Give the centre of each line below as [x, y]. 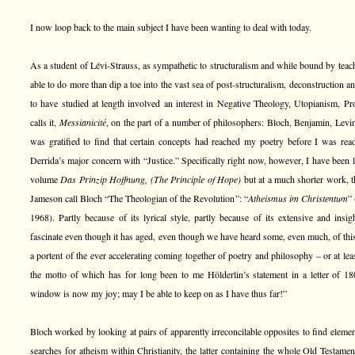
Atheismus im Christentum [298, 198]
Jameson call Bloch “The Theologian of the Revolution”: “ [139, 198]
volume [46, 179]
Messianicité [82, 122]
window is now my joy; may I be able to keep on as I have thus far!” [158, 293]
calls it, [45, 122]
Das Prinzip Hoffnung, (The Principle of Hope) [151, 179]
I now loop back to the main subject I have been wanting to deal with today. [171, 27]
